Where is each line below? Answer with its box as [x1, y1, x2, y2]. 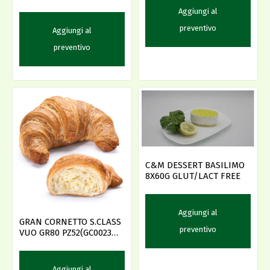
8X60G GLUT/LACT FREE [145, 170, 240, 181]
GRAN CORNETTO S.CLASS [19, 216, 121, 227]
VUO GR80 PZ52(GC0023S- [19, 227, 120, 238]
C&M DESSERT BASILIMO [145, 159, 245, 171]
